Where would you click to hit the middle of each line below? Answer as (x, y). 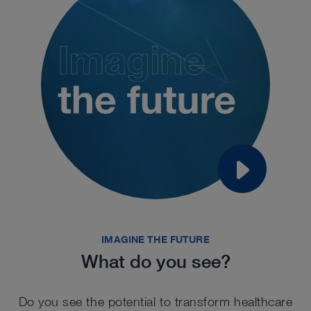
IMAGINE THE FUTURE (155, 239)
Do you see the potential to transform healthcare (155, 301)
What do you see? (155, 261)
